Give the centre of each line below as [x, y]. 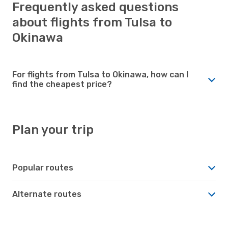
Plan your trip [53, 130]
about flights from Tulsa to [92, 22]
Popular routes [43, 167]
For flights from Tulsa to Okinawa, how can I [100, 74]
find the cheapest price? [62, 84]
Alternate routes [47, 194]
